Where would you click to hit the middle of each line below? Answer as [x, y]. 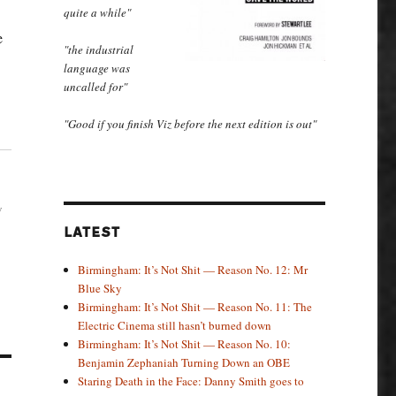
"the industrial [98, 49]
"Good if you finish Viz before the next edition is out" [190, 123]
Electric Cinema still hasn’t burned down [175, 325]
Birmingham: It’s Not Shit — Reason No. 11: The [195, 306]
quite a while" [97, 12]
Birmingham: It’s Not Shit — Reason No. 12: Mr [193, 269]
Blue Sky [100, 288]
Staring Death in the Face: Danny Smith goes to [191, 381]
